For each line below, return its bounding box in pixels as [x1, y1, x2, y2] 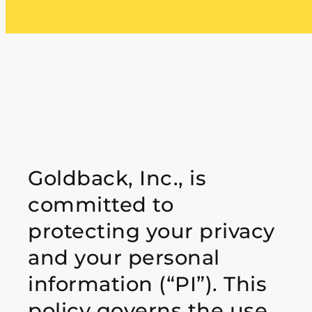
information [28, 272, 159, 296]
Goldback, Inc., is [28, 166, 206, 190]
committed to [28, 192, 173, 217]
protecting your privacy [28, 219, 275, 243]
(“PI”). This [159, 272, 267, 296]
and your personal [28, 245, 220, 270]
